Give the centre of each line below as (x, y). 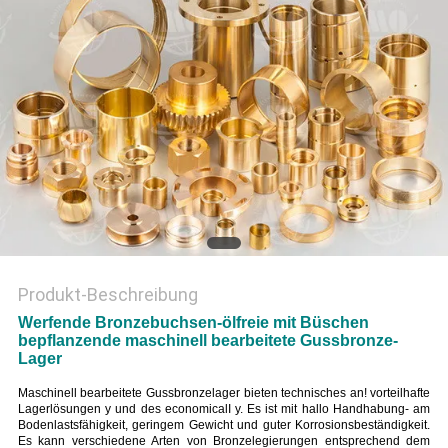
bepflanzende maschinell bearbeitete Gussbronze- (207, 341)
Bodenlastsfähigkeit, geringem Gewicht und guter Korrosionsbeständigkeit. (224, 425)
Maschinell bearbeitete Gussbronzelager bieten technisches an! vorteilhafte (224, 393)
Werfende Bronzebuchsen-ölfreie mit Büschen (193, 323)
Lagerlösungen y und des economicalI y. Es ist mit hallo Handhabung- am (224, 409)
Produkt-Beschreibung (107, 295)
